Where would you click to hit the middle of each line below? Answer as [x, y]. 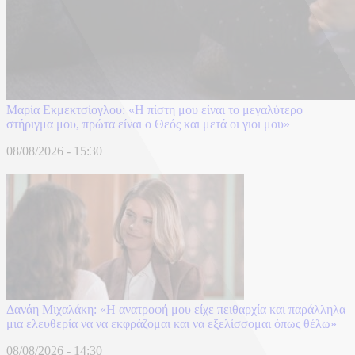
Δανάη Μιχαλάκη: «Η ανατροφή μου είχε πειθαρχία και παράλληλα [176, 309]
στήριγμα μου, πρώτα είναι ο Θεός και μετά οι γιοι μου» [148, 124]
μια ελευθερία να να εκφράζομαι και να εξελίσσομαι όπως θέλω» [172, 323]
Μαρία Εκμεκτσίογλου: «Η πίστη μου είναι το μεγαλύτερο [155, 109]
